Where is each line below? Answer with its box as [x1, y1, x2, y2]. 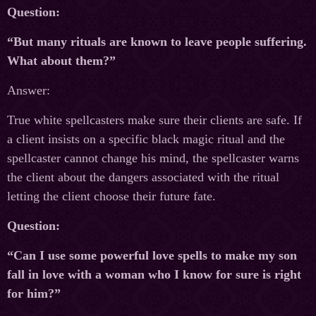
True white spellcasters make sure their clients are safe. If [7, 113, 302, 128]
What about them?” [7, 54, 116, 68]
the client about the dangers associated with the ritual [7, 170, 279, 185]
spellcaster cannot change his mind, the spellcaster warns [7, 151, 299, 166]
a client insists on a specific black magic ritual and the [7, 132, 285, 147]
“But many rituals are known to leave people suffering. [7, 35, 307, 49]
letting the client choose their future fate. [7, 189, 216, 204]
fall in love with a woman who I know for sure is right [7, 267, 301, 282]
